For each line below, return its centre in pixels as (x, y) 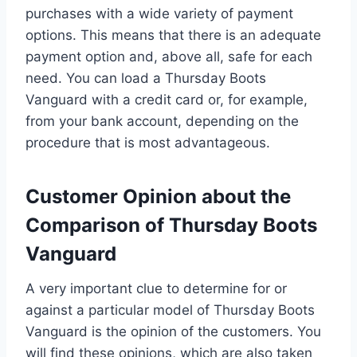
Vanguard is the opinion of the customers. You (173, 331)
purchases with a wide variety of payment (159, 13)
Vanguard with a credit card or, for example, (167, 99)
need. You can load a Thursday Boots (146, 78)
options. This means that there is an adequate (173, 35)
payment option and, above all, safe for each (169, 56)
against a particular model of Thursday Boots (170, 310)
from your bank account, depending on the (162, 121)
